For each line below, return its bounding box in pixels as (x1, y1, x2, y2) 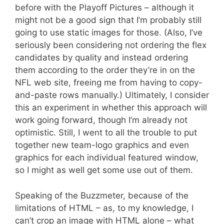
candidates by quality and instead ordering (15, 52, 188, 62)
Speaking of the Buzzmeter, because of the (15, 190, 188, 200)
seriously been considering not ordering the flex (15, 40, 206, 50)
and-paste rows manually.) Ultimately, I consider (15, 90, 209, 100)
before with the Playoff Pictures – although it (15, 2, 194, 12)
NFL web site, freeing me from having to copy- (15, 77, 202, 87)
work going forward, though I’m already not (15, 115, 187, 125)
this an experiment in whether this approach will (15, 102, 207, 112)
